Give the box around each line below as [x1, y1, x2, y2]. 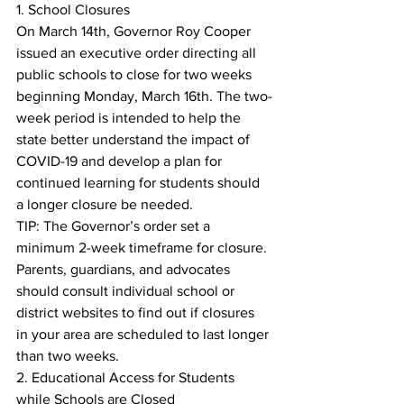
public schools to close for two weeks [16, 67, 255, 82]
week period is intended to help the [16, 110, 244, 125]
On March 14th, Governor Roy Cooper [16, 23, 254, 39]
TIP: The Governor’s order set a [16, 218, 214, 234]
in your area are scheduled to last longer [16, 326, 272, 342]
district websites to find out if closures [16, 305, 258, 320]
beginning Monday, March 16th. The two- [16, 88, 272, 104]
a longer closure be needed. [16, 197, 193, 212]
